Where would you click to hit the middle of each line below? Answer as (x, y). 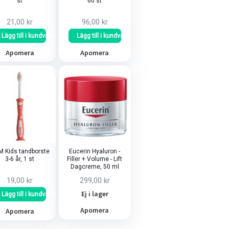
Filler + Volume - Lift (95, 159)
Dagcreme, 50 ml (95, 167)
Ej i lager (95, 194)
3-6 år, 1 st (20, 159)
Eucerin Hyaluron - (95, 152)
